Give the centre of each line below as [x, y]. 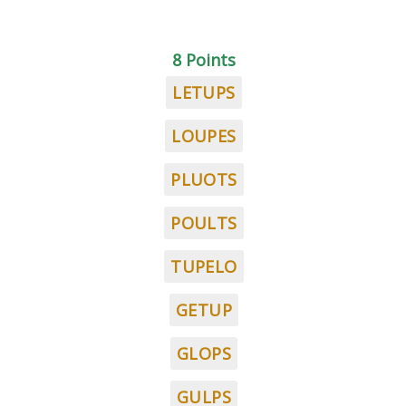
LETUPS [204, 92]
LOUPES [204, 136]
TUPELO [204, 266]
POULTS [204, 223]
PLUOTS [204, 179]
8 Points [204, 60]
